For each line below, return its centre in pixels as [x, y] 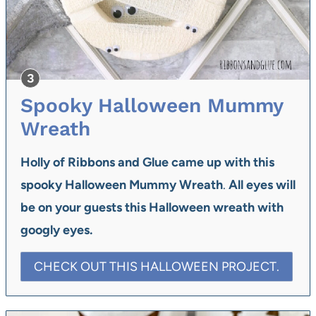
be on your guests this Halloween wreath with [152, 208]
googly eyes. [56, 230]
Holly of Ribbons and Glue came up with [137, 163]
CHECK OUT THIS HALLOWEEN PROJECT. [157, 267]
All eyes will [262, 185]
